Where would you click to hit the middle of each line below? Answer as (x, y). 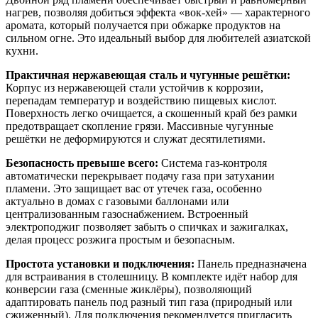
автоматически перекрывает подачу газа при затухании (140, 175)
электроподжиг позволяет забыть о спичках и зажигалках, (147, 226)
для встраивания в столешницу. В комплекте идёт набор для (152, 276)
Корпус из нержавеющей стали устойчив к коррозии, (135, 87)
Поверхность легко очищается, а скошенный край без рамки (152, 113)
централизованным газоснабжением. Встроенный (127, 214)
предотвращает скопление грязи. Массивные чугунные (139, 126)
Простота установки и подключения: (100, 263)
